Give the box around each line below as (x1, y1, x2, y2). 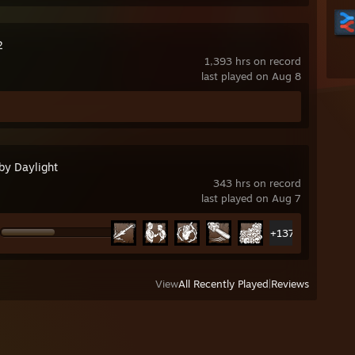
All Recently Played (178, 277, 269, 291)
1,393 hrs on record (204, 55, 301, 67)
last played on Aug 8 (201, 70, 301, 82)
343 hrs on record (213, 177, 301, 190)
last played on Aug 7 (201, 192, 301, 205)
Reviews (271, 277, 309, 291)
